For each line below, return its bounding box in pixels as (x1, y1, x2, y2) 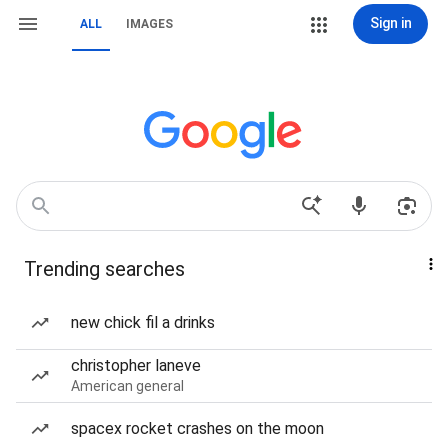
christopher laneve (71, 356, 201, 375)
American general (71, 378, 184, 394)
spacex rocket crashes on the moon (71, 419, 324, 438)
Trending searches (24, 257, 185, 281)
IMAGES (126, 17, 173, 31)
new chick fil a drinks (71, 313, 215, 332)
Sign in (369, 15, 412, 31)
